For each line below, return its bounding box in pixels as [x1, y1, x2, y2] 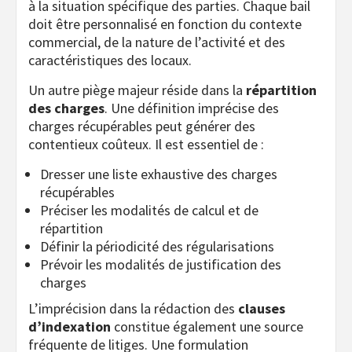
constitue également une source [111, 317, 303, 335]
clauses [238, 299, 285, 317]
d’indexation [28, 317, 111, 335]
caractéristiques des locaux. [28, 50, 192, 69]
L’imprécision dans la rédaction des [28, 299, 238, 317]
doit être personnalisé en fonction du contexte [28, 14, 302, 33]
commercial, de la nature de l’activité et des [28, 32, 285, 51]
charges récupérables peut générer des [28, 116, 255, 135]
